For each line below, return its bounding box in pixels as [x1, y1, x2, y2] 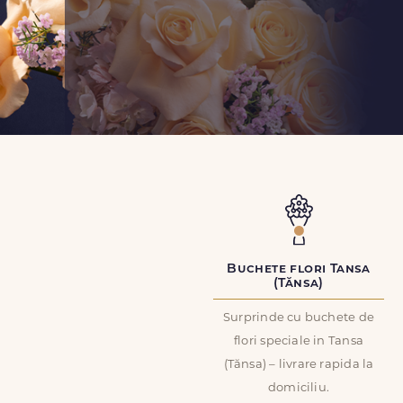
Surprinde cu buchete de [222, 312, 375, 324]
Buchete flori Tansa [227, 263, 371, 276]
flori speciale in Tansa [233, 336, 364, 347]
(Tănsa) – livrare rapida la [223, 359, 374, 371]
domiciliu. [267, 382, 330, 394]
